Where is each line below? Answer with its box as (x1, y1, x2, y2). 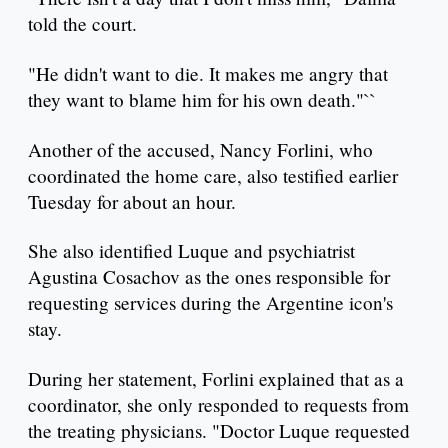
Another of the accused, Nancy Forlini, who (28, 136, 373, 162)
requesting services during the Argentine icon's (28, 290, 393, 316)
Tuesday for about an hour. (28, 188, 242, 214)
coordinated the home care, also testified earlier (28, 162, 398, 188)
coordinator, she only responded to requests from (28, 392, 409, 418)
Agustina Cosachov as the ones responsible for (28, 264, 390, 290)
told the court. (28, 10, 137, 36)
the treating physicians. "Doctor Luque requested (28, 418, 410, 444)
